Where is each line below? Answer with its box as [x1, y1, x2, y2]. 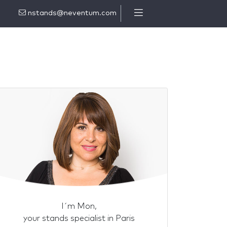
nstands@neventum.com [26, 10, 117, 17]
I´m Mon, [61, 202, 97, 210]
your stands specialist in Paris [23, 214, 135, 222]
